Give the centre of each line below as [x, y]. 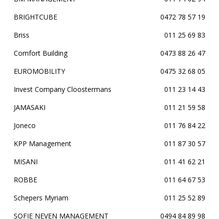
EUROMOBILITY [39, 71]
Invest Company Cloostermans [63, 89]
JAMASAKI [30, 107]
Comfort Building [41, 53]
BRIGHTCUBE [35, 17]
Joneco [25, 125]
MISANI [26, 162]
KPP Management [43, 143]
